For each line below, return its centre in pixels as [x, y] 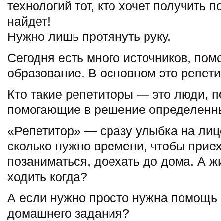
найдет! [29, 21]
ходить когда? [47, 177]
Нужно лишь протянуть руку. [89, 37]
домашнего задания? [68, 213]
